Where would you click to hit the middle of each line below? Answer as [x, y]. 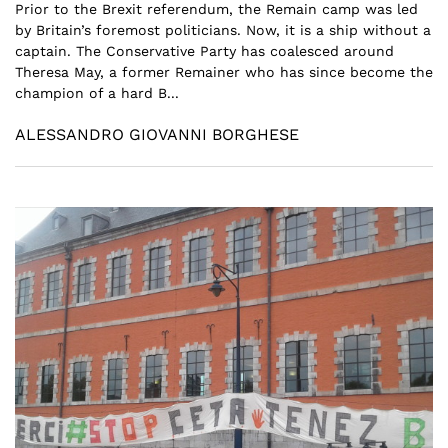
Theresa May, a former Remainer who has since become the [224, 71]
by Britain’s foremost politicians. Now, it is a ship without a [223, 29]
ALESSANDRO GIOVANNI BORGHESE [157, 134]
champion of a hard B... [97, 92]
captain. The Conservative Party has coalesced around [204, 50]
